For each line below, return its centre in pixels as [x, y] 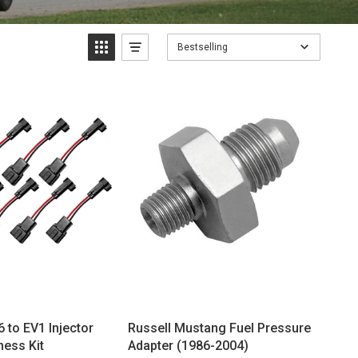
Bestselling [202, 47]
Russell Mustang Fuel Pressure [219, 328]
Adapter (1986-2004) [188, 346]
